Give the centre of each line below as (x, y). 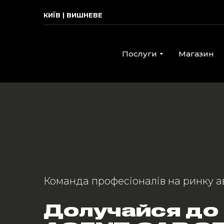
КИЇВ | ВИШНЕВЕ (73, 15)
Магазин (196, 54)
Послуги (140, 54)
